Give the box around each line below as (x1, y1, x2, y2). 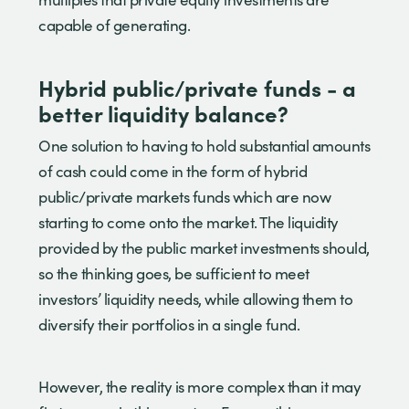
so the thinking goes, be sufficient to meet (38, 262, 309, 284)
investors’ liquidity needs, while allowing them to (38, 288, 352, 309)
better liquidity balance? (38, 97, 288, 128)
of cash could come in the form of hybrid (38, 160, 307, 182)
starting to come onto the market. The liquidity (38, 211, 339, 233)
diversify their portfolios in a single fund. (38, 313, 306, 335)
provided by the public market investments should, (38, 236, 370, 258)
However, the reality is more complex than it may (38, 375, 361, 397)
